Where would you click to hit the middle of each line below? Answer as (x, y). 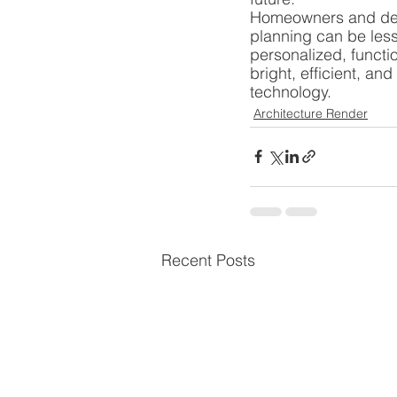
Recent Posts (208, 260)
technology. (291, 91)
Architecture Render (311, 113)
